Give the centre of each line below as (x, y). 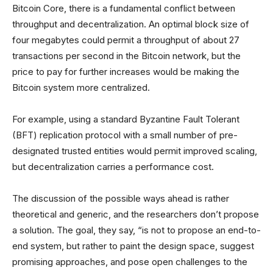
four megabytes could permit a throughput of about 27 (126, 40)
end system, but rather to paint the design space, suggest (133, 246)
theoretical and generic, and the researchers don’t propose (136, 214)
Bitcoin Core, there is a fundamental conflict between (124, 9)
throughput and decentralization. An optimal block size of (131, 24)
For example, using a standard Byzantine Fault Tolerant (126, 119)
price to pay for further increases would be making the (126, 72)
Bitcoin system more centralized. (82, 88)
